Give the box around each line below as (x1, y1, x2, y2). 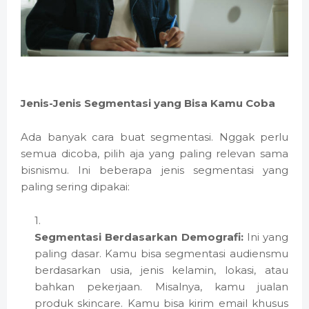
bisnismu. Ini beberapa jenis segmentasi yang (21, 163, 288, 177)
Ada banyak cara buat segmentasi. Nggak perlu (21, 130, 288, 144)
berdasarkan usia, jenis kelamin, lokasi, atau (34, 263, 288, 277)
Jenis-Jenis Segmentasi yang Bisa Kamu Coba (21, 97, 275, 110)
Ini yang (243, 230, 288, 244)
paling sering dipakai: (21, 180, 130, 194)
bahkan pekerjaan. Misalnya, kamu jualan (34, 280, 288, 294)
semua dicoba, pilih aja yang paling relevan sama (21, 147, 288, 161)
